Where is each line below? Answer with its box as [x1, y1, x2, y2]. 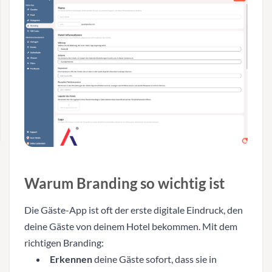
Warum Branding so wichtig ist [24, 174, 225, 192]
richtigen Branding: [24, 236, 104, 248]
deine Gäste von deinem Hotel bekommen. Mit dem [24, 220, 237, 232]
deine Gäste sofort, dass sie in [92, 253, 217, 265]
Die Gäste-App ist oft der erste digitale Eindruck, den [24, 203, 243, 216]
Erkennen [50, 253, 92, 265]
